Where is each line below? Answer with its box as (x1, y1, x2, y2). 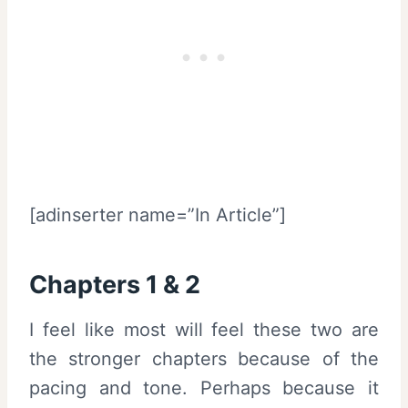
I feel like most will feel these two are (29, 319, 379, 342)
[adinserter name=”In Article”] (29, 204, 286, 227)
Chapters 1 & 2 (29, 269, 200, 300)
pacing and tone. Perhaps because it (29, 377, 379, 400)
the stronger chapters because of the (29, 348, 379, 371)
